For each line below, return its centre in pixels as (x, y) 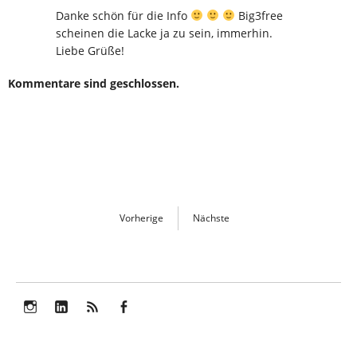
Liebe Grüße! (90, 50)
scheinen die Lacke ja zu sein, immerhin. (164, 33)
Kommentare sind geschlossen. (94, 83)
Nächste (211, 218)
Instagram (50, 325)
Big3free (259, 15)
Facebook (141, 325)
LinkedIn (76, 325)
